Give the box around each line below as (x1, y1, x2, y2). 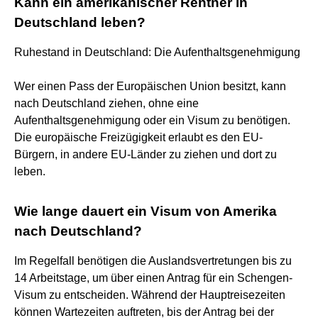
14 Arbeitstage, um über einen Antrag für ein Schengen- (14, 271, 292, 284)
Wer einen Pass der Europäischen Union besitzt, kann (14, 79, 286, 92)
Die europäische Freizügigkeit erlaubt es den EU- (14, 131, 263, 143)
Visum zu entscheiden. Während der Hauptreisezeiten (14, 288, 285, 301)
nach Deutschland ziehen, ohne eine (14, 97, 199, 109)
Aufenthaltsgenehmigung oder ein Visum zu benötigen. (14, 114, 290, 126)
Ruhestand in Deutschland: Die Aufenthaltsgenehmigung (14, 45, 300, 58)
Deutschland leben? (14, 14, 146, 30)
